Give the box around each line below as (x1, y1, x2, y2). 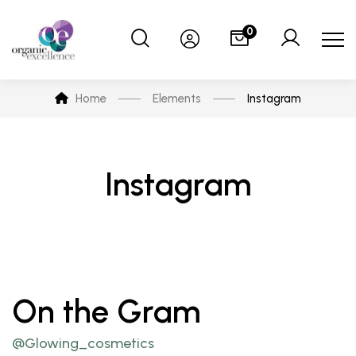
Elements (153, 91, 201, 106)
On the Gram (12, 292, 200, 331)
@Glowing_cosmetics (12, 335, 154, 352)
